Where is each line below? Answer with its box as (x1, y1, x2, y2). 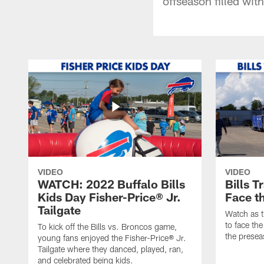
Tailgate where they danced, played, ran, (38, 243, 183, 254)
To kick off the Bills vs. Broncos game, (38, 221, 177, 232)
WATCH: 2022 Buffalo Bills (38, 176, 185, 191)
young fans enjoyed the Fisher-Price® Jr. (38, 232, 186, 243)
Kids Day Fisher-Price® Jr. (38, 189, 181, 204)
